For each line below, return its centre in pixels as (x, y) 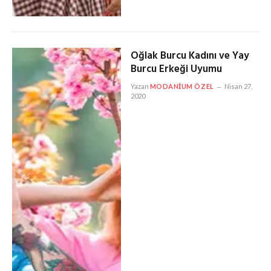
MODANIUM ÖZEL (182, 86)
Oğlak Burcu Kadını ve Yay (190, 56)
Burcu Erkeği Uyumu (176, 69)
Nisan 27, (238, 86)
